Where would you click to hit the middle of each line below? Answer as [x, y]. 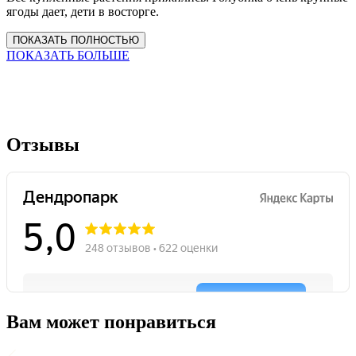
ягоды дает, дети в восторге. [83, 12]
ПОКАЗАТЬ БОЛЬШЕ [68, 56]
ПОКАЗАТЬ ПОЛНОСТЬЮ [76, 41]
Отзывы [43, 145]
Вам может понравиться [111, 322]
